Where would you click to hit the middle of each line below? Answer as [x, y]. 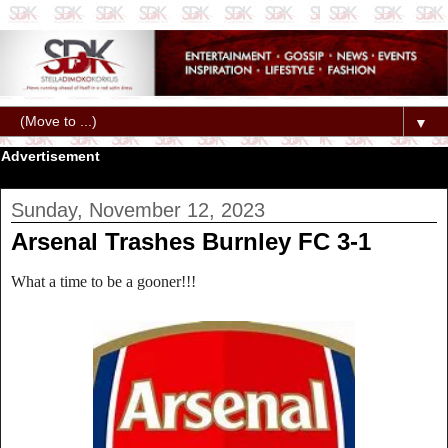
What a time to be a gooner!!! [103, 281]
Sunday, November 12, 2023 [138, 210]
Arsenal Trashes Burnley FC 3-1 [191, 242]
